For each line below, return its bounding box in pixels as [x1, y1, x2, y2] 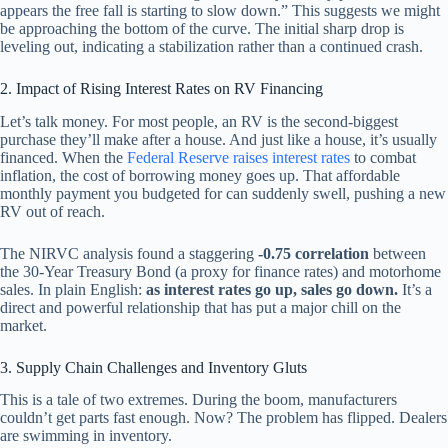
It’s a [398, 280, 432, 298]
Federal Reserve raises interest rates [127, 148, 350, 166]
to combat [350, 148, 416, 166]
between [369, 244, 426, 262]
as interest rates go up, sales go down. [146, 280, 398, 298]
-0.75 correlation [258, 244, 369, 262]
